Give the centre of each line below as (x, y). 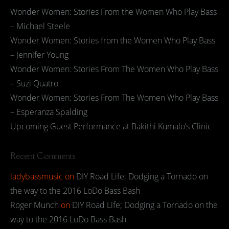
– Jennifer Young (39, 55)
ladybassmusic (37, 176)
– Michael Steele (40, 26)
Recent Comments (43, 156)
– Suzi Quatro (34, 83)
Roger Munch (35, 205)
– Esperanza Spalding (49, 112)
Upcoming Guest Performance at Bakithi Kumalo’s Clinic (111, 126)
